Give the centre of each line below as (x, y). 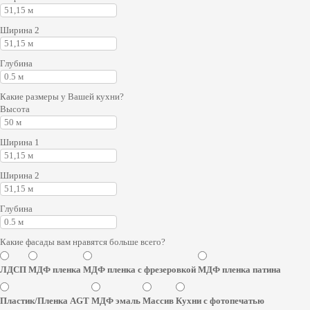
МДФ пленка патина (239, 270)
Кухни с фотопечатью (220, 301)
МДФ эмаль (116, 301)
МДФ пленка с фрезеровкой (139, 270)
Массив (158, 301)
